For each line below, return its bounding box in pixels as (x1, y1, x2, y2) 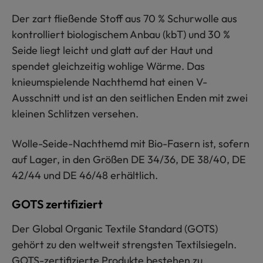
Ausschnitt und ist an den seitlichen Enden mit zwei (12, 91, 248, 105)
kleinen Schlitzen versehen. (12, 107, 139, 121)
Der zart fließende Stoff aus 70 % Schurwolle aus (12, 12, 237, 26)
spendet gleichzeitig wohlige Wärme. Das (12, 59, 205, 73)
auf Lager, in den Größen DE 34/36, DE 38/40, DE (12, 153, 246, 167)
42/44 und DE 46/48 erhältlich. (12, 168, 158, 183)
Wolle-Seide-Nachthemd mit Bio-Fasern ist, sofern (12, 137, 249, 151)
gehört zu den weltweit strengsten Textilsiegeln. (12, 238, 237, 252)
